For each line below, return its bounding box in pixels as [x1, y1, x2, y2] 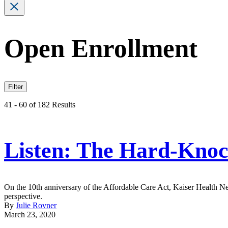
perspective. [4, 191, 42, 201]
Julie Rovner [16, 201, 56, 210]
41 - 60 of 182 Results [4, 100, 75, 109]
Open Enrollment [4, 34, 197, 63]
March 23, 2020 [4, 210, 55, 219]
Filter [8, 83, 23, 91]
